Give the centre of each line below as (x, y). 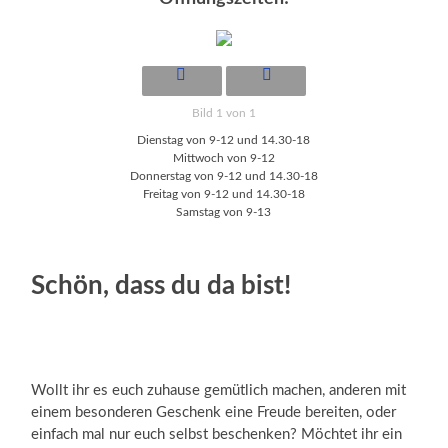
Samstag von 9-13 (224, 211)
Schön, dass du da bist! (161, 285)
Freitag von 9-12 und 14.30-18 (223, 193)
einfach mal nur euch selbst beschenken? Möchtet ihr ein (217, 434)
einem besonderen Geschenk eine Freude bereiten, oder (214, 412)
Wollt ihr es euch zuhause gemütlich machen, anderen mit (219, 390)
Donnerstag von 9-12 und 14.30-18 (223, 175)
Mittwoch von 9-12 (223, 157)
